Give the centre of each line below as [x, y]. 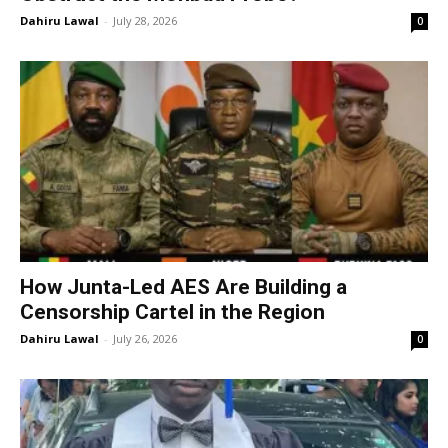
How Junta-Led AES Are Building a [183, 287]
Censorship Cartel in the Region [172, 312]
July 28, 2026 [145, 20]
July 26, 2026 [145, 339]
